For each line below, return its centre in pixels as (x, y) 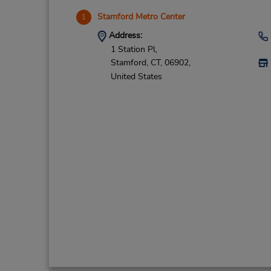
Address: (124, 35)
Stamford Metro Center (141, 17)
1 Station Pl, (134, 49)
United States (136, 76)
